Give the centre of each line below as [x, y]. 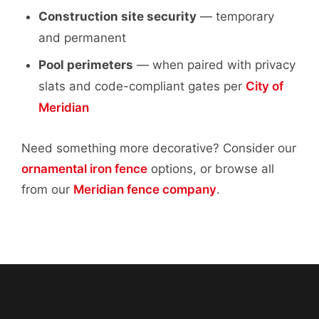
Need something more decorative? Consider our [159, 148]
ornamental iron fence [84, 169]
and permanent [82, 38]
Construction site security [117, 16]
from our [47, 189]
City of [265, 86]
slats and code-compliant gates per [142, 86]
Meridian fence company [145, 189]
